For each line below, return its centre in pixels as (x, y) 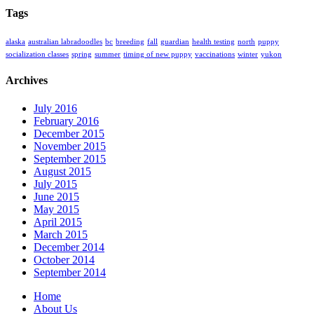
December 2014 (69, 247)
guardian (175, 42)
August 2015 (62, 171)
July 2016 (55, 108)
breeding (130, 42)
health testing (213, 42)
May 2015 (56, 209)
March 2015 (61, 234)
